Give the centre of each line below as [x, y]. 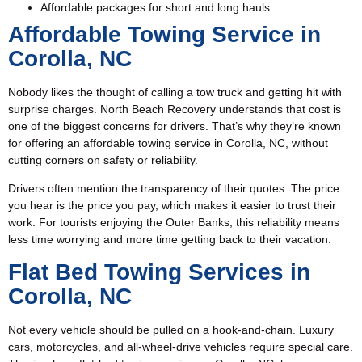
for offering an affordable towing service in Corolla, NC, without [168, 143]
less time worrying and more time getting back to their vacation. [170, 240]
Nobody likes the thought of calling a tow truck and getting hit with [175, 92]
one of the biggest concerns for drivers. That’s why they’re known [175, 126]
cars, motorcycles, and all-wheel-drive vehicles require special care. [181, 346]
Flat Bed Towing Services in [159, 271]
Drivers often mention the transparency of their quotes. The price [174, 189]
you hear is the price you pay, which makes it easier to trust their [172, 206]
